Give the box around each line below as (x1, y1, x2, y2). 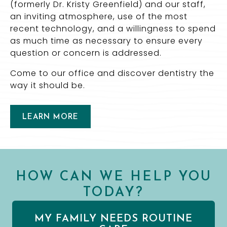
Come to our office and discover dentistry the (10, 67, 214, 80)
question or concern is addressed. (10, 47, 162, 59)
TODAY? (83, 186, 144, 200)
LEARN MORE (22, 113, 79, 122)
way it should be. (10, 80, 85, 92)
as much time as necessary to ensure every (10, 35, 203, 47)
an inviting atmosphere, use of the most (10, 11, 187, 23)
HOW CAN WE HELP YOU (15, 170, 212, 184)
